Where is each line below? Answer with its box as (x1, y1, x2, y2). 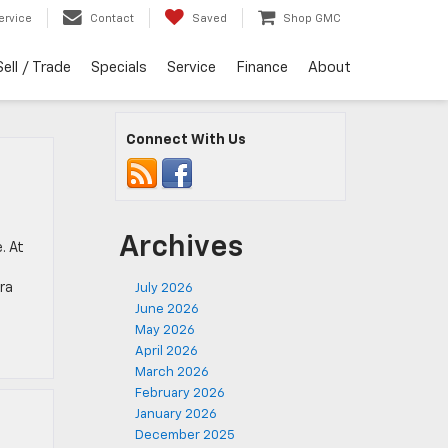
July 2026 (135, 282, 193, 295)
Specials (91, 60, 147, 76)
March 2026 (135, 366, 209, 379)
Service (167, 60, 216, 76)
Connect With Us (126, 133, 246, 147)
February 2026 (135, 387, 225, 400)
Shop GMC (283, 13, 341, 25)
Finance (236, 60, 288, 76)
